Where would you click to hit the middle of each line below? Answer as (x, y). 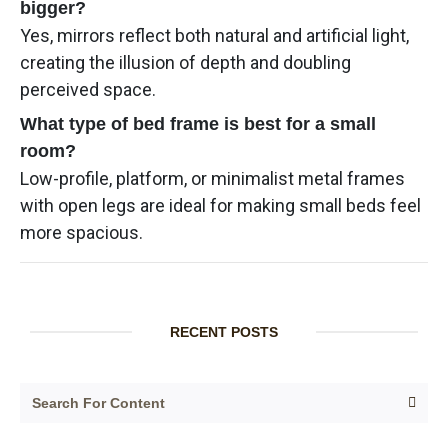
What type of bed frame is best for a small (198, 123)
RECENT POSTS (223, 331)
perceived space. (88, 89)
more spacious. (81, 232)
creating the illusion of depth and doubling (185, 62)
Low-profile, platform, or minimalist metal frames (212, 178)
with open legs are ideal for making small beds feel (220, 205)
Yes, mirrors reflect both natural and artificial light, (214, 35)
